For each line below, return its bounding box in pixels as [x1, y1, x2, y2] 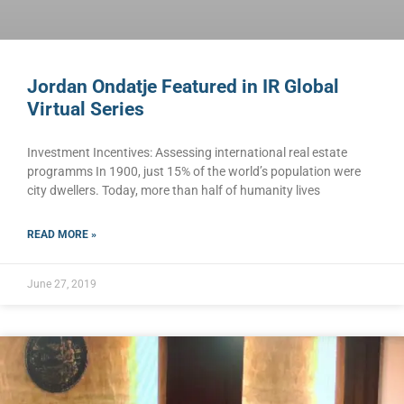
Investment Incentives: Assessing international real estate [27, 145, 347, 161]
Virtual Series [27, 98, 144, 121]
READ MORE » [27, 228, 96, 242]
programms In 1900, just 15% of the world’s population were [27, 164, 361, 179]
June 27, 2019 [27, 278, 96, 291]
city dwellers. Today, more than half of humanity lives [27, 183, 320, 198]
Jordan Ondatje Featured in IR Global [27, 76, 339, 98]
